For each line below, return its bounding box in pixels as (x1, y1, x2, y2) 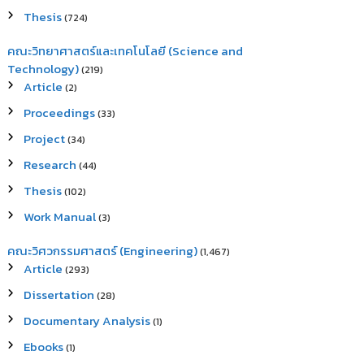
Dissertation (24, 285, 95, 304)
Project (24, 129, 66, 148)
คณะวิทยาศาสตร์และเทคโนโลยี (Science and (7, 41, 244, 60)
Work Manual (24, 207, 97, 226)
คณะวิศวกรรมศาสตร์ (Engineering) (7, 241, 198, 260)
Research (24, 155, 77, 174)
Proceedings (24, 103, 96, 122)
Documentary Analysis (24, 311, 151, 330)
